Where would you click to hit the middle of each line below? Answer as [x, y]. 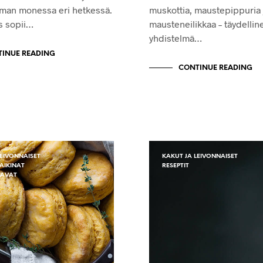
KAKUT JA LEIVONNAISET [200, 156]
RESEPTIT [176, 166]
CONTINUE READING [215, 68]
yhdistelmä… [176, 38]
